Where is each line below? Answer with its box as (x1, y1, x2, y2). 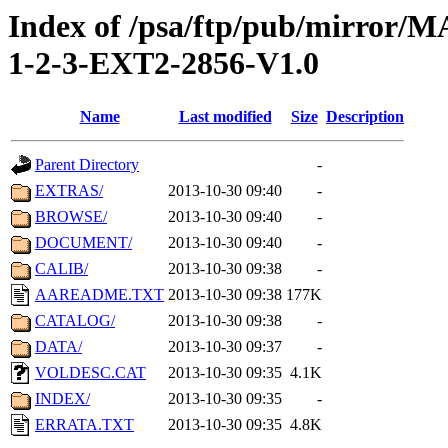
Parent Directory (35, 156, 139, 174)
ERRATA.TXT (35, 416, 134, 434)
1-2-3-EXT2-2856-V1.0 (8, 45, 319, 81)
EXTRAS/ (35, 182, 103, 200)
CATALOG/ (35, 312, 115, 330)
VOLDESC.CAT (35, 364, 146, 382)
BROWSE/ (35, 208, 107, 226)
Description (326, 108, 404, 126)
